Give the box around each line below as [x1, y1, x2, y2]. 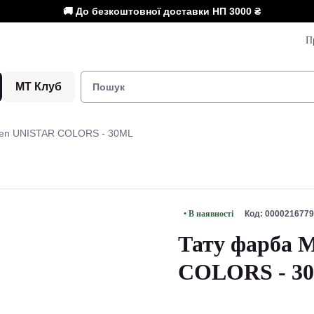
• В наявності [184, 209, 233, 219]
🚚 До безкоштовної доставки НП [62, 6, 226, 17]
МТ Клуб [15, 81, 62, 93]
